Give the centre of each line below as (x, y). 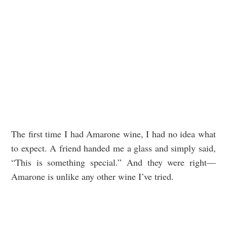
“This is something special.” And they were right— (113, 162)
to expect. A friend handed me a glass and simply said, (113, 148)
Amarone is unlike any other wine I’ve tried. (94, 177)
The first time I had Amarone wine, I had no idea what (113, 134)
